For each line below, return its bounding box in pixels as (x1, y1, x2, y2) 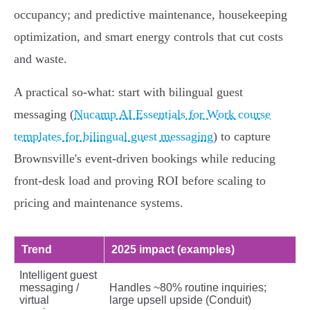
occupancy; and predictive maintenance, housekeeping (14, 8, 287, 22)
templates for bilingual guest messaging (14, 129, 213, 144)
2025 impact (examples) (111, 244, 235, 256)
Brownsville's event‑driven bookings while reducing (14, 152, 275, 166)
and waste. (14, 52, 67, 66)
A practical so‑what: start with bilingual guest (14, 85, 243, 100)
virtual (19, 294, 49, 307)
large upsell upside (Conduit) (109, 294, 251, 307)
